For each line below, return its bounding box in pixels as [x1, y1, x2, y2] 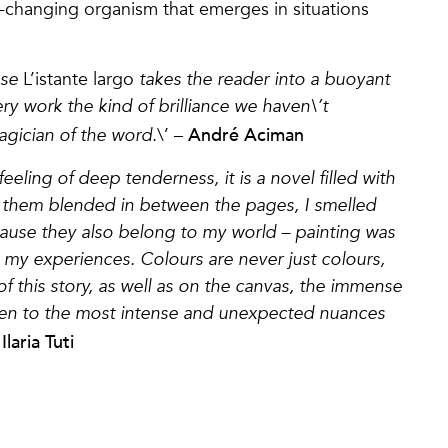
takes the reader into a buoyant [134, 68, 390, 90]
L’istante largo [23, 68, 134, 90]
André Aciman [188, 119, 304, 148]
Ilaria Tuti [2, 326, 74, 355]
